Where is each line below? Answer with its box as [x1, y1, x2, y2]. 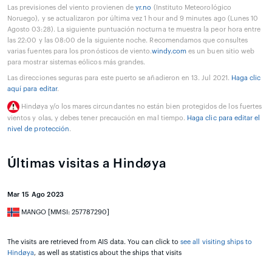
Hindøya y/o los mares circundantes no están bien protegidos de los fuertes [21, 103, 262, 110]
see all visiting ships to [180, 238, 253, 245]
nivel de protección [7, 125, 70, 132]
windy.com [151, 47, 187, 55]
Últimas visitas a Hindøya [7, 157, 167, 170]
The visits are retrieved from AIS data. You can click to [7, 238, 181, 245]
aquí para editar [7, 85, 57, 92]
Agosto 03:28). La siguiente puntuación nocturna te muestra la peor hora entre [7, 25, 261, 33]
